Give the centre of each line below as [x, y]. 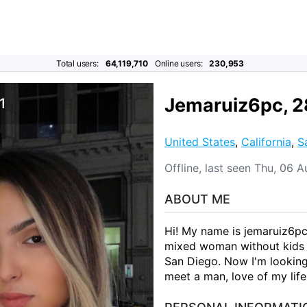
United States [200, 142]
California [266, 142]
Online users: [179, 63]
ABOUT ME [197, 199]
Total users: [77, 63]
